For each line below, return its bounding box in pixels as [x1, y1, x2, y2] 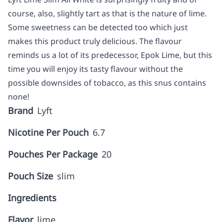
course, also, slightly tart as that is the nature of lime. [8, 8, 207, 19]
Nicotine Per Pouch [8, 126, 89, 138]
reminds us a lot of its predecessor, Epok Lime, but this [8, 50, 212, 60]
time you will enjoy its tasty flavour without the [8, 63, 183, 74]
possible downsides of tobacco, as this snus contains [8, 77, 206, 88]
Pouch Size [8, 170, 53, 182]
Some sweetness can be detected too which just [8, 22, 188, 33]
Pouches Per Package [8, 148, 98, 160]
